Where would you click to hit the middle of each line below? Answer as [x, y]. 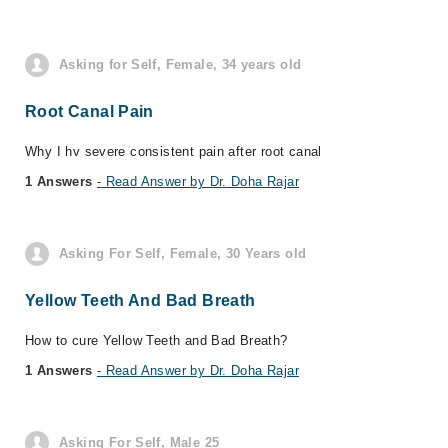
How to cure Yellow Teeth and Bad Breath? [156, 340]
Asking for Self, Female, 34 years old [180, 64]
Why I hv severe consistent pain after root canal [173, 151]
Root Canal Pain [89, 111]
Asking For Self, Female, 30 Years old [183, 253]
